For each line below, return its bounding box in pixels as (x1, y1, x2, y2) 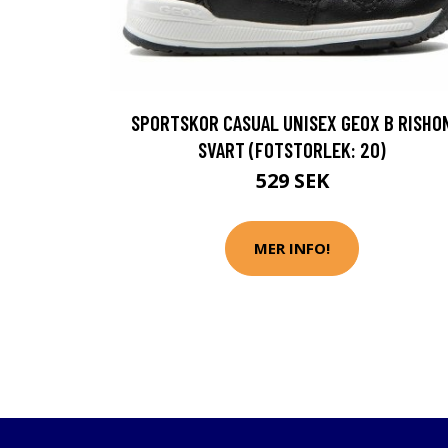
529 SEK (255, 166, 329, 194)
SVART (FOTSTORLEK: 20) (198, 136, 386, 162)
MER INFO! (254, 238, 330, 259)
